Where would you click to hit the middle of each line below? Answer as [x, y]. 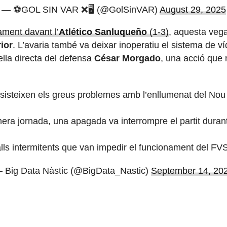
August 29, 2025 [193, 10]
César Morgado [127, 59]
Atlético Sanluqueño [103, 32]
